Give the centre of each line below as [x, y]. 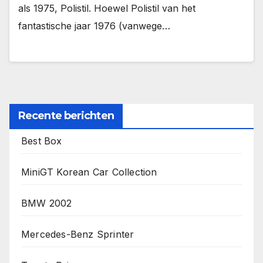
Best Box [42, 141]
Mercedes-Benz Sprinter [78, 234]
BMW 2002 [47, 203]
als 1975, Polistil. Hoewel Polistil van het [107, 9]
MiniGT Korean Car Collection [89, 172]
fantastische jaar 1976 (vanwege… [94, 26]
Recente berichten [66, 115]
